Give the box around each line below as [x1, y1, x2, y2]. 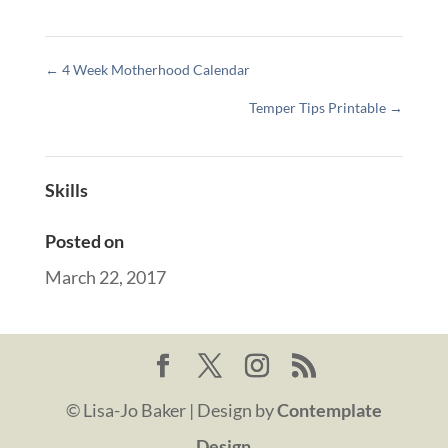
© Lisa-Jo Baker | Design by [65, 398, 277, 421]
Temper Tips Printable [249, 98, 390, 116]
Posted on [44, 229, 124, 252]
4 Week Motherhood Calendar [58, 60, 250, 78]
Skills [44, 178, 88, 201]
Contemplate [276, 398, 382, 421]
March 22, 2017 [44, 265, 166, 288]
